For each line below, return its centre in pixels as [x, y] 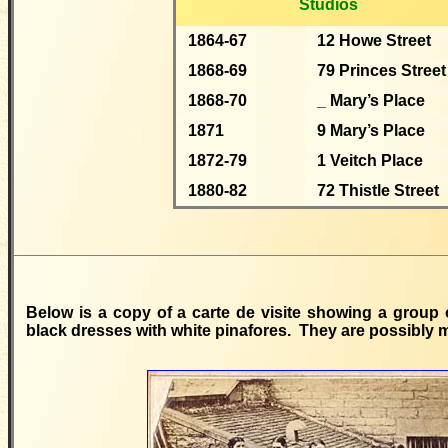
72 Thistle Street [378, 190]
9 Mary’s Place [371, 130]
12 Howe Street [374, 40]
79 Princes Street [381, 70]
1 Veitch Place [370, 160]
